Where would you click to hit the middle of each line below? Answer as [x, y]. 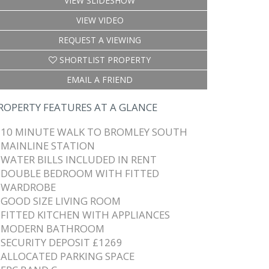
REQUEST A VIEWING [100, 40]
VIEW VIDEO [100, 20]
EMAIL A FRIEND [100, 80]
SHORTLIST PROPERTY [104, 60]
